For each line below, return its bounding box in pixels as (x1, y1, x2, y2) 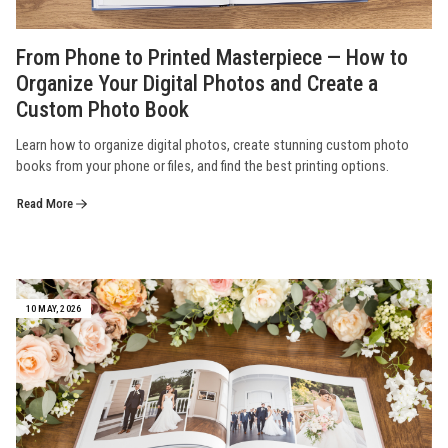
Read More (17, 195, 76, 211)
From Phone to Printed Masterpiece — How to (16, 44, 408, 70)
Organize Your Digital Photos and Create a (16, 70, 378, 96)
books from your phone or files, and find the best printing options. (16, 157, 389, 175)
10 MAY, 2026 (25, 302, 82, 314)
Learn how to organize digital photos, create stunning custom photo (16, 136, 409, 154)
